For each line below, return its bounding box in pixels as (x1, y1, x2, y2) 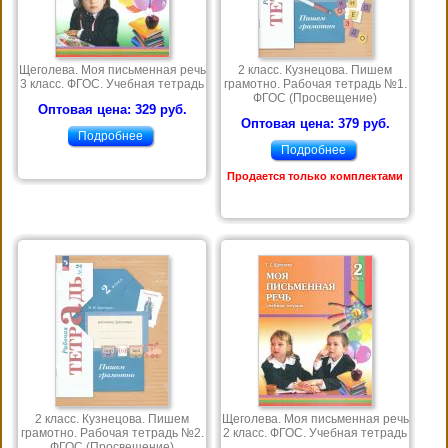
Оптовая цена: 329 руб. (37, 102, 187, 118)
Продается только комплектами (227, 170, 403, 183)
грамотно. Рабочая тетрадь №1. (223, 77, 407, 92)
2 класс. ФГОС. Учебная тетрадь (223, 426, 407, 441)
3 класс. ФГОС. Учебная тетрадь (20, 77, 204, 92)
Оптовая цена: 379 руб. (240, 116, 390, 132)
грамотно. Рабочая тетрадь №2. (20, 426, 204, 441)
